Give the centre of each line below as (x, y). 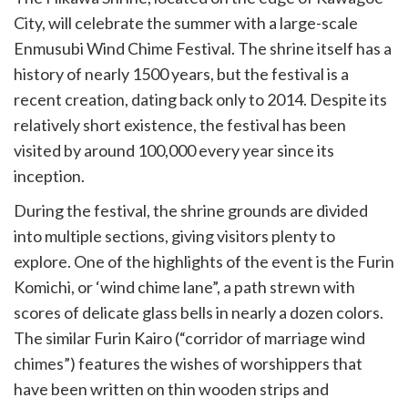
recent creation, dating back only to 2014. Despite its (200, 99)
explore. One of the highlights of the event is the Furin (204, 261)
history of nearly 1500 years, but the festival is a (181, 74)
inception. (49, 176)
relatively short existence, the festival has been (180, 125)
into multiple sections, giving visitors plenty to (174, 236)
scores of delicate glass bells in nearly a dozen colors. (199, 312)
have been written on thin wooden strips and (171, 389)
